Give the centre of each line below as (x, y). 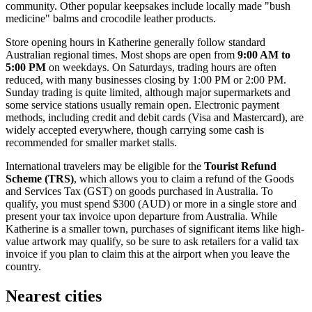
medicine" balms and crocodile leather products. (111, 18)
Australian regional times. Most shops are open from (122, 54)
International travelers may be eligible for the (105, 166)
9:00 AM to (264, 54)
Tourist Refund (240, 166)
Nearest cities (54, 296)
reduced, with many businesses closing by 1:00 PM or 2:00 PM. (146, 79)
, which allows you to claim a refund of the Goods (184, 178)
